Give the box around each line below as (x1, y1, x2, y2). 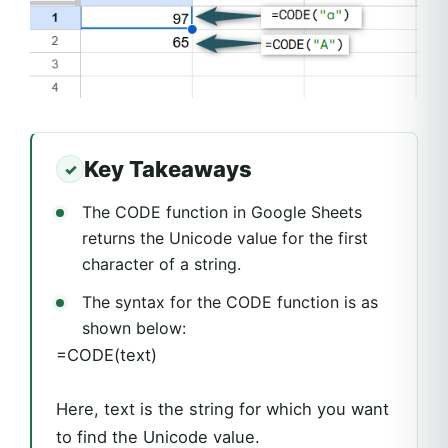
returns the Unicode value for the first (82, 228, 368, 249)
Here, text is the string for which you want (56, 399, 389, 420)
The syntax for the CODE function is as (82, 292, 378, 313)
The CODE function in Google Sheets (82, 202, 362, 223)
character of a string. (82, 254, 241, 275)
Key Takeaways (84, 155, 252, 182)
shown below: (82, 318, 186, 339)
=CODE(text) (56, 345, 157, 366)
